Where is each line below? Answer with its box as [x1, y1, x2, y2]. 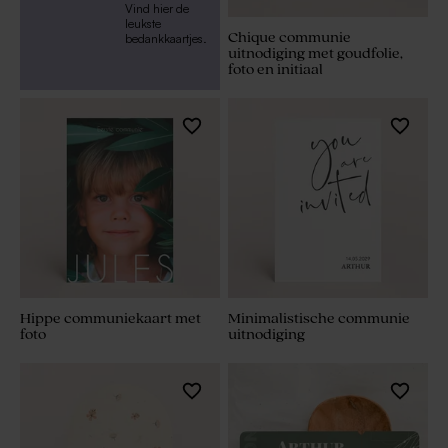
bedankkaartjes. [124, 31, 207, 47]
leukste [124, 16, 161, 32]
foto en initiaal [228, 61, 323, 79]
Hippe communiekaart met [20, 310, 201, 328]
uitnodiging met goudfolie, [228, 45, 403, 63]
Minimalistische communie [228, 310, 410, 328]
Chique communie [228, 29, 351, 47]
